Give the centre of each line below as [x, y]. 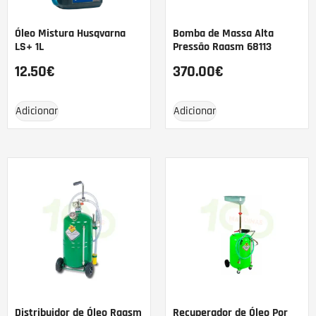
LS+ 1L [29, 47]
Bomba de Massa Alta [223, 33]
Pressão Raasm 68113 [222, 47]
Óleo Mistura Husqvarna [70, 33]
